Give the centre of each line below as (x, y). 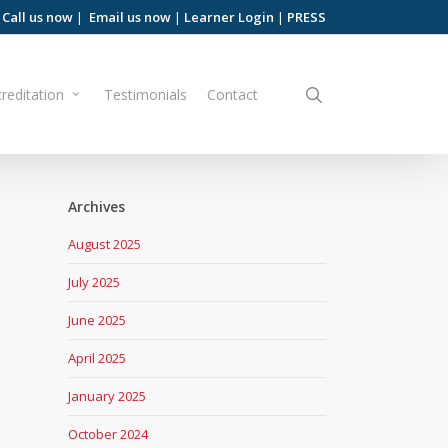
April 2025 (96, 358)
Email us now (130, 17)
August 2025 (104, 244)
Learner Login (229, 17)
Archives (96, 206)
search (350, 93)
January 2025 (106, 396)
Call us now (37, 17)
